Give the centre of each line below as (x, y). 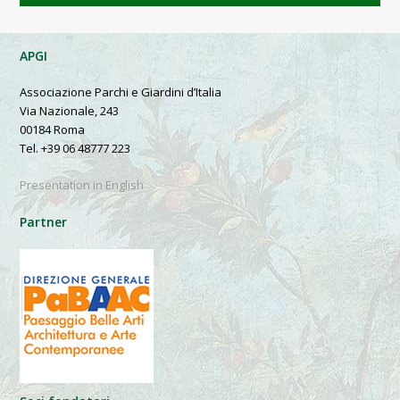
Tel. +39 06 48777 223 (75, 149)
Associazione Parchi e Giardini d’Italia (121, 92)
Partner (44, 222)
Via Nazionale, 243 (70, 111)
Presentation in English (82, 185)
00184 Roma (53, 130)
